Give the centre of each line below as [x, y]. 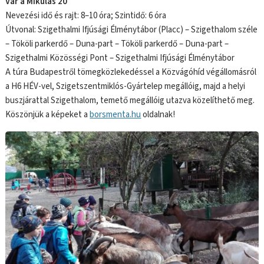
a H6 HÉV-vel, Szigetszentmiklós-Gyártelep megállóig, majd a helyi [126, 87]
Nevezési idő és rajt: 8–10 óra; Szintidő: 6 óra [86, 16]
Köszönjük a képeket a [48, 115]
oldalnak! [158, 115]
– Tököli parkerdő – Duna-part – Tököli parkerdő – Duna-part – [117, 44]
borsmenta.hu [115, 115]
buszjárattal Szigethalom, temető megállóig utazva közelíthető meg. [130, 101]
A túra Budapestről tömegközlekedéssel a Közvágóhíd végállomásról [131, 72]
